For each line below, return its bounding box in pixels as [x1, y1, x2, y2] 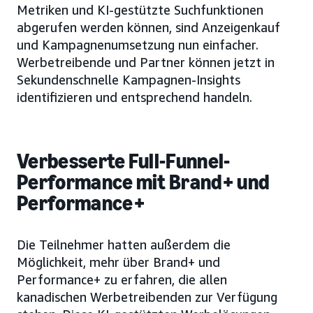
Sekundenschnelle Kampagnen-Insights [17, 72, 240, 88]
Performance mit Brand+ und [17, 170, 270, 196]
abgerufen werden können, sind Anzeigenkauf [17, 20, 280, 36]
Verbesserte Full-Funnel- [17, 149, 231, 175]
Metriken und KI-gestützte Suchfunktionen [17, 2, 263, 18]
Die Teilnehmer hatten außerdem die [17, 237, 231, 253]
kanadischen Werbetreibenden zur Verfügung [17, 289, 277, 305]
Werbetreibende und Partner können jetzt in [17, 54, 275, 71]
